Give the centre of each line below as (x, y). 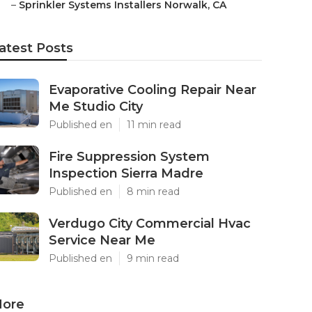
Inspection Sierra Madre (126, 173)
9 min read (153, 258)
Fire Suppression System (129, 157)
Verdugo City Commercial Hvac (150, 224)
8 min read (153, 192)
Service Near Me (102, 240)
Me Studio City (96, 107)
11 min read (154, 125)
